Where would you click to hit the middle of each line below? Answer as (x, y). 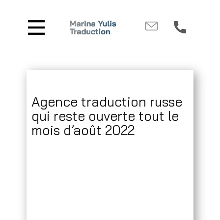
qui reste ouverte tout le (105, 116)
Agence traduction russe (107, 102)
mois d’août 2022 (83, 130)
